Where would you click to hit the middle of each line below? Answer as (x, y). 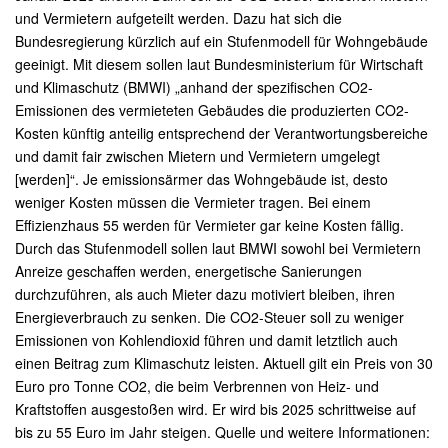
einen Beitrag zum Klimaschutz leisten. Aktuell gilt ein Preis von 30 (224, 363)
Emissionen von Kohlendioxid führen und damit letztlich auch (206, 340)
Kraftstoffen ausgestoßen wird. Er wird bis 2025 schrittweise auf (215, 409)
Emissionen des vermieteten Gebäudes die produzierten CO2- (212, 110)
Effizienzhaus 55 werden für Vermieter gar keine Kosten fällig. (209, 225)
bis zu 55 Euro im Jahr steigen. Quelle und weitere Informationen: (222, 432)
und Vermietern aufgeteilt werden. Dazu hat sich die (178, 18)
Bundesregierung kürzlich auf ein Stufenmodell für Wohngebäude (221, 41)
